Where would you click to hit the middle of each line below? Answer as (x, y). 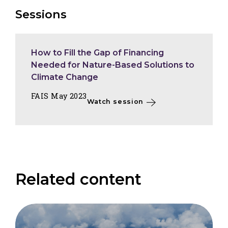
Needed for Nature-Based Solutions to (113, 65)
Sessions (41, 15)
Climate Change (65, 77)
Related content (78, 179)
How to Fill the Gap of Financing (97, 52)
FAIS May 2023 (59, 96)
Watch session (115, 101)
